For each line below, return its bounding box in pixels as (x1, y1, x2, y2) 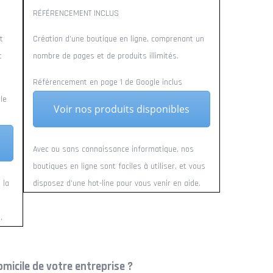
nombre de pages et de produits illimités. (32, 51, 179, 62)
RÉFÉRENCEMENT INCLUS (32, 8, 119, 19)
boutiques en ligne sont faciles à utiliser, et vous (32, 160, 205, 172)
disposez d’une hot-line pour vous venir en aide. (32, 177, 200, 189)
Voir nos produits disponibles (53, 102, 190, 116)
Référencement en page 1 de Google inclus (32, 77, 182, 88)
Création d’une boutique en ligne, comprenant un (32, 34, 204, 44)
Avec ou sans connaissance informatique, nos (32, 143, 194, 155)
